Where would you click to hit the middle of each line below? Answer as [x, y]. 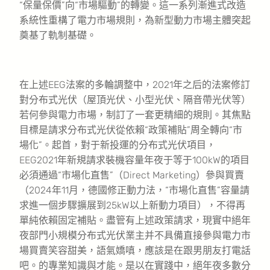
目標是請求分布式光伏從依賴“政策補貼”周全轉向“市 [131, 130]
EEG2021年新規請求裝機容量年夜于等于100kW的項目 [134, 160]
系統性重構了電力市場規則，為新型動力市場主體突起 [135, 20]
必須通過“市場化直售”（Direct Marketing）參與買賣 [132, 175]
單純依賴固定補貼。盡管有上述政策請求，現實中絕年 [135, 220]
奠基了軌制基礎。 [58, 35]
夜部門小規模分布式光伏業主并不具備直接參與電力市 [135, 235]
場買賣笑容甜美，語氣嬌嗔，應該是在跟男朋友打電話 [135, 250]
